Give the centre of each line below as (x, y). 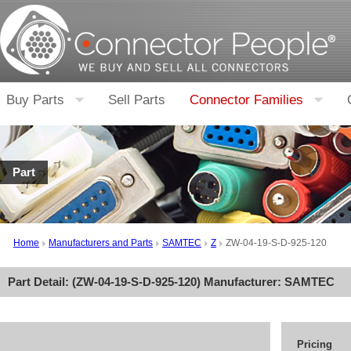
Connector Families (246, 100)
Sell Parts (137, 100)
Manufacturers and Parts (101, 243)
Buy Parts (35, 100)
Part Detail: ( (42, 282)
